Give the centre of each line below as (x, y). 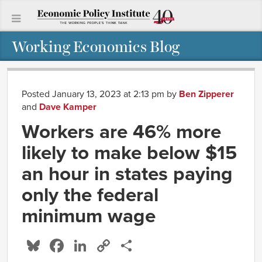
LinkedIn (124, 245)
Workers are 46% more (121, 131)
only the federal (90, 194)
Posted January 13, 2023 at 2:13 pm (94, 94)
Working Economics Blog (96, 46)
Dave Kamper (68, 107)
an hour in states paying (127, 173)
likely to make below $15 (129, 152)
